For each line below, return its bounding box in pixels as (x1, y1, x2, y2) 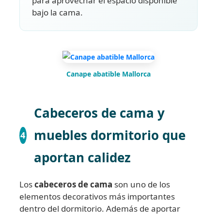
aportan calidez (33, 149, 131, 167)
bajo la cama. (32, 6, 83, 18)
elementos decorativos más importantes (19, 191, 175, 202)
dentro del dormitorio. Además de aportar (19, 203, 180, 215)
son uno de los (112, 179, 170, 190)
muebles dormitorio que (33, 126, 186, 144)
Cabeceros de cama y (33, 104, 165, 122)
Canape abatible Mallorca (66, 69, 151, 79)
